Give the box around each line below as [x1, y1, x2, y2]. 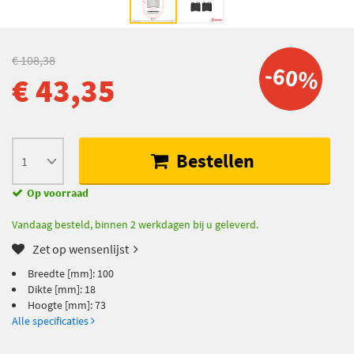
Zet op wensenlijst [30, 240, 131, 257]
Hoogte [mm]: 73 [28, 297, 106, 312]
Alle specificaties [12, 313, 91, 328]
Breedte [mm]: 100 [28, 265, 114, 281]
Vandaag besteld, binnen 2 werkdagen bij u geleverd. [12, 217, 258, 232]
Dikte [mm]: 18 [28, 281, 96, 296]
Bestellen [171, 148, 254, 173]
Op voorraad [27, 185, 88, 200]
